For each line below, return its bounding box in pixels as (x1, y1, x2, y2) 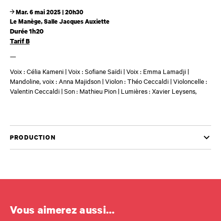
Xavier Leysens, (152, 86, 197, 95)
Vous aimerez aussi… (10, 202, 115, 217)
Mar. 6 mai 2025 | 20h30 (14, 8, 83, 17)
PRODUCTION (10, 133, 56, 142)
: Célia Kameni (24, 66, 64, 75)
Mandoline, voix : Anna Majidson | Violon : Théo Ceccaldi (10, 76, 169, 85)
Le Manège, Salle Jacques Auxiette (10, 17, 110, 26)
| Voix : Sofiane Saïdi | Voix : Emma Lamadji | (64, 66, 189, 75)
